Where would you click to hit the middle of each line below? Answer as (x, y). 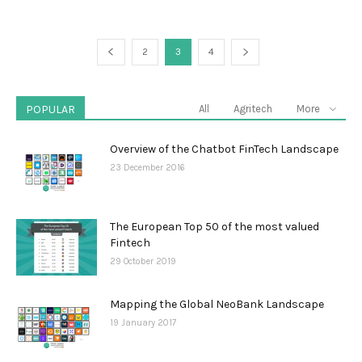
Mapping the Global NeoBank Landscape (217, 304)
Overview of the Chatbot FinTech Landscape (224, 149)
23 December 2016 (147, 167)
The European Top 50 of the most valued (215, 226)
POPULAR (51, 109)
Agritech (253, 108)
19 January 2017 (143, 322)
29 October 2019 (143, 261)
